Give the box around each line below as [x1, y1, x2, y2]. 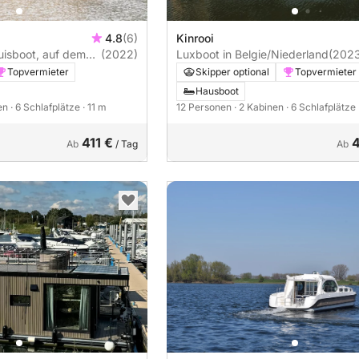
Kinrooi [176, 31, 214, 46]
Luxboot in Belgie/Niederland [176, 47, 329, 62]
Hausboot [196, 85, 239, 98]
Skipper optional [196, 66, 269, 79]
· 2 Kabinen [234, 101, 286, 114]
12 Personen [176, 101, 234, 114]
